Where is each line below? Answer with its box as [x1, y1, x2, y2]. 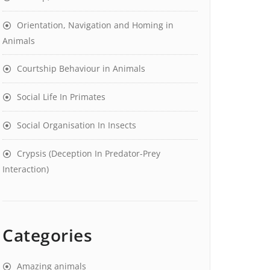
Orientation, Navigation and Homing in [17, 19, 174, 31]
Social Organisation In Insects [17, 119, 136, 131]
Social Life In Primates [17, 91, 105, 102]
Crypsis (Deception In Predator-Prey [17, 148, 160, 159]
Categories [2, 224, 92, 246]
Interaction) [2, 163, 49, 175]
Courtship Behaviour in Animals [17, 63, 145, 74]
